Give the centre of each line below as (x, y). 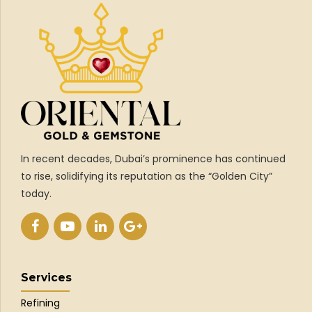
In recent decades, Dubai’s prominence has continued (153, 158)
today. (36, 193)
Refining (42, 303)
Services (46, 277)
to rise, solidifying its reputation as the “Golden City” (147, 176)
